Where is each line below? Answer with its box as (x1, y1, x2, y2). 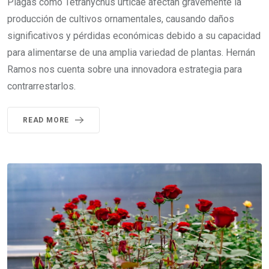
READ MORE (23, 116, 70, 125)
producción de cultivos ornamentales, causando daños (7, 13, 234, 25)
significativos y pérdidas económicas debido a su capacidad (7, 30, 261, 42)
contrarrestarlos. (7, 80, 76, 92)
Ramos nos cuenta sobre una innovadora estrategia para (7, 64, 242, 76)
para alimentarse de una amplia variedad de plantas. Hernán (7, 47, 255, 59)
